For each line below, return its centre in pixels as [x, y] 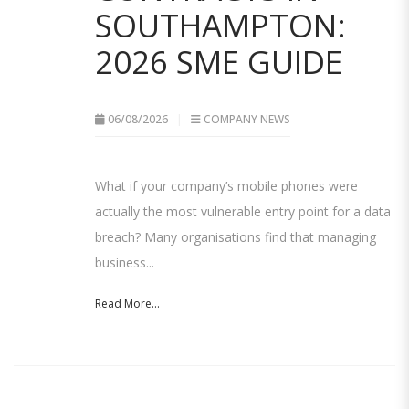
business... [125, 263]
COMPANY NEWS [247, 120]
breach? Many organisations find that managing [236, 237]
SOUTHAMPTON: [220, 26]
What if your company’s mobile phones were [226, 186]
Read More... [127, 304]
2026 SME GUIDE [219, 62]
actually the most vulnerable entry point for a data [243, 212]
